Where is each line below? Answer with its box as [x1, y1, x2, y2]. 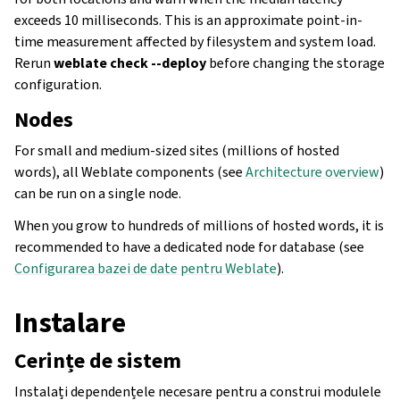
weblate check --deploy [54, 53, 206, 72]
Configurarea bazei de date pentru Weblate [14, 258, 277, 278]
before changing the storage [206, 53, 385, 72]
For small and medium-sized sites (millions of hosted [14, 140, 339, 160]
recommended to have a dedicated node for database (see [14, 237, 364, 256]
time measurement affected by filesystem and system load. [14, 31, 376, 51]
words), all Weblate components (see [14, 162, 246, 181]
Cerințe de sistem [14, 346, 181, 375]
